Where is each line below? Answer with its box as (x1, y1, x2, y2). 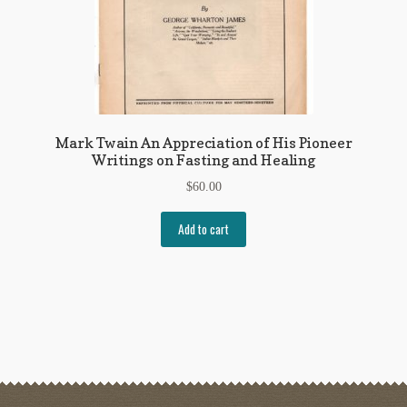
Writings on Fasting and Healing (92, 151, 315, 170)
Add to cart (178, 220, 229, 239)
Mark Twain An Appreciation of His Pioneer (55, 134, 352, 153)
